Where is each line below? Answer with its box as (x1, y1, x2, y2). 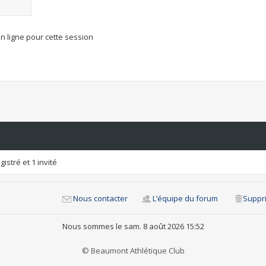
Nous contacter (73, 193, 128, 204)
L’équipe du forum (153, 193, 218, 204)
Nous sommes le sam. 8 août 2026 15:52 (62, 221, 204, 232)
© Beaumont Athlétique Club (81, 245, 185, 256)
